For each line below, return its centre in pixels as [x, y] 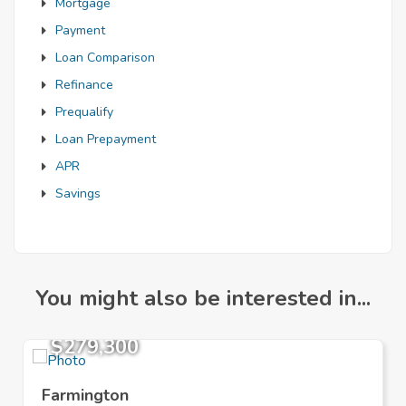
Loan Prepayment [106, 140]
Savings [78, 194]
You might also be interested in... [203, 299]
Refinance [84, 85]
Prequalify [84, 112]
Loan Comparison [105, 58]
